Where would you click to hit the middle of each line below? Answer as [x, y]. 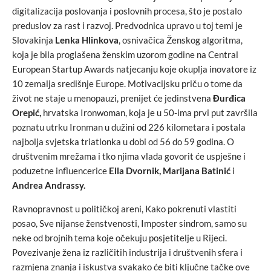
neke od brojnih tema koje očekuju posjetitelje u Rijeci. [119, 238]
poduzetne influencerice [60, 171]
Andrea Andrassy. [49, 185]
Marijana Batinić [197, 171]
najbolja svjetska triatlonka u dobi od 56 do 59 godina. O [123, 142]
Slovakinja [34, 40]
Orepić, [27, 113]
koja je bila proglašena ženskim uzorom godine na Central [125, 54]
